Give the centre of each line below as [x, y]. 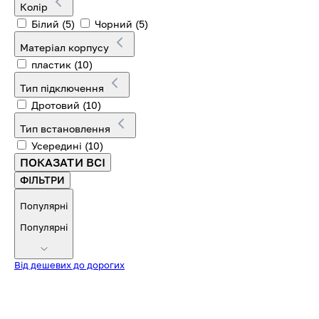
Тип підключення [63, 88]
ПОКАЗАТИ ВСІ [63, 162]
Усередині [57, 145]
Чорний [114, 23]
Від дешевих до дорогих [69, 265]
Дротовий [56, 105]
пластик [51, 64]
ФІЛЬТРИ [43, 179]
